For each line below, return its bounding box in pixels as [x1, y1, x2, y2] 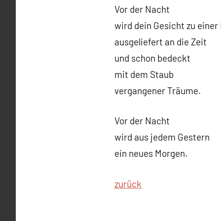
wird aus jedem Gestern [114, 131, 210, 143]
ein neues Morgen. [114, 147, 187, 159]
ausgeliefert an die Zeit [114, 36, 207, 47]
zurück [114, 178, 142, 189]
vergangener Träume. [114, 84, 201, 96]
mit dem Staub [114, 68, 174, 80]
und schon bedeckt [114, 52, 190, 64]
